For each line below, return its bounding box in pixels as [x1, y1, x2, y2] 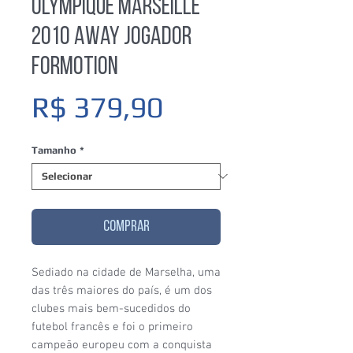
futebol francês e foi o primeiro [32, 319, 193, 334]
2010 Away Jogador [32, 24, 191, 50]
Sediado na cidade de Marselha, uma [32, 265, 221, 280]
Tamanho [32, 143, 76, 156]
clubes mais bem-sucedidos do [32, 301, 191, 316]
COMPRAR [102, 218, 150, 235]
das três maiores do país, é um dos [32, 283, 212, 298]
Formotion [32, 54, 118, 80]
